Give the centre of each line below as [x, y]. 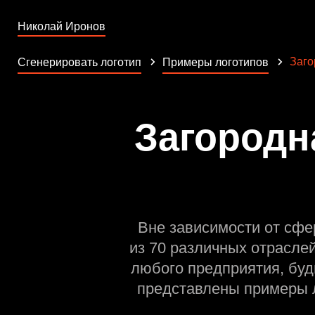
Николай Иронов [62, 26]
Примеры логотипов [216, 62]
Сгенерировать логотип [79, 62]
